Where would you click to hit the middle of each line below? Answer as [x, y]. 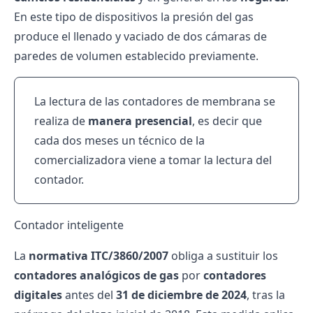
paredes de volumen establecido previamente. [136, 56]
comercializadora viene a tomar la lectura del [153, 160]
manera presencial [140, 121]
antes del [89, 295]
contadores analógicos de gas [96, 275]
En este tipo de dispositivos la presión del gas [134, 17]
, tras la [266, 295]
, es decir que [227, 121]
